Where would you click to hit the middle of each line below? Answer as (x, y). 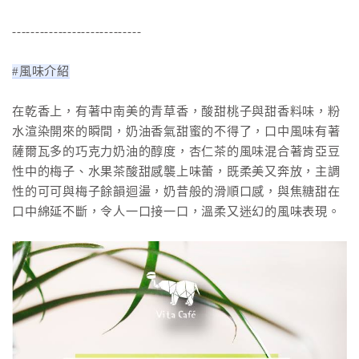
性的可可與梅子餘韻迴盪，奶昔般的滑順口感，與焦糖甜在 (176, 192)
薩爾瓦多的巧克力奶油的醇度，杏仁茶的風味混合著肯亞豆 (176, 151)
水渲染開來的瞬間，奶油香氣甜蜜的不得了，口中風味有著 (176, 131)
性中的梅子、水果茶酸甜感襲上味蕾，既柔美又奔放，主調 (176, 171)
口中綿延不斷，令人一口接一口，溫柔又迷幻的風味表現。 (176, 212)
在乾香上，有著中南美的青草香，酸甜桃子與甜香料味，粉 (176, 111)
